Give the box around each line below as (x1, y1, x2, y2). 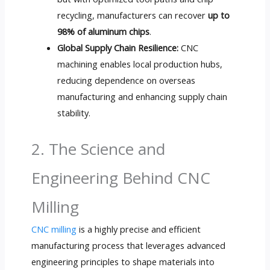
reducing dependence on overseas (57, 74, 196, 87)
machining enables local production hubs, (57, 58, 223, 71)
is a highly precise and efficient (76, 222, 201, 235)
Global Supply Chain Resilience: (57, 42, 179, 54)
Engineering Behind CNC (31, 166, 210, 189)
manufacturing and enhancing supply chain (57, 90, 228, 103)
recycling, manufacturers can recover (57, 9, 209, 22)
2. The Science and (31, 137, 165, 160)
